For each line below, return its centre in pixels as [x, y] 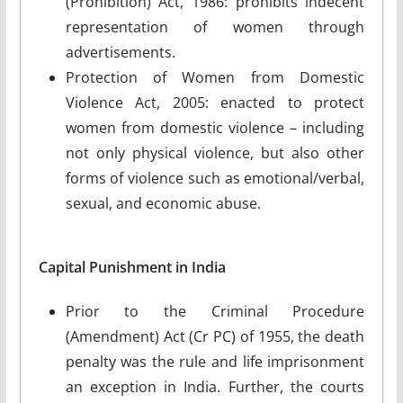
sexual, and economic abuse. [163, 203]
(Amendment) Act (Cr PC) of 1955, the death [215, 336]
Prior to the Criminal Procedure [215, 311]
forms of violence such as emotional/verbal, [215, 178]
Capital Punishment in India [132, 267]
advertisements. [120, 52]
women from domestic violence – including [215, 127]
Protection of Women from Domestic [215, 77]
